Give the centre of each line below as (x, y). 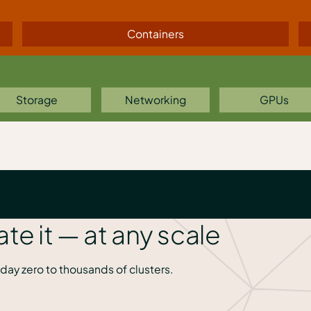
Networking (155, 99)
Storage (37, 99)
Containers (155, 33)
